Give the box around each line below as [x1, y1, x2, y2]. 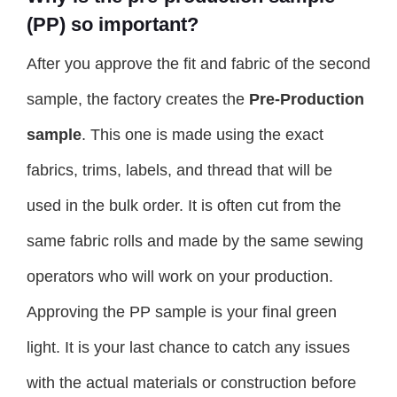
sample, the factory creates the [27, 90, 249, 109]
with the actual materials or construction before [27, 374, 356, 393]
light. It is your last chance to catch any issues [27, 339, 350, 357]
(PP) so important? [27, 13, 198, 36]
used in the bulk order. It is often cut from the [27, 197, 341, 215]
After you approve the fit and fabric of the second [27, 55, 370, 74]
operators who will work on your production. [27, 268, 333, 286]
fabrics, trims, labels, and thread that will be [27, 161, 332, 180]
